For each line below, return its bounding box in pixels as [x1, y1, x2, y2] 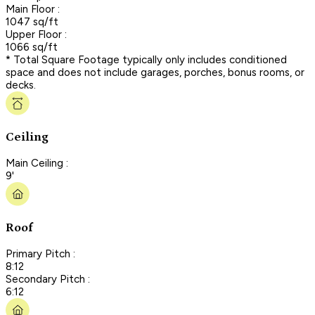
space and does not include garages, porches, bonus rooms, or [6, 65, 304, 79]
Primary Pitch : [6, 247, 75, 260]
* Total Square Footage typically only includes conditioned [6, 53, 287, 66]
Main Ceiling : [6, 156, 68, 169]
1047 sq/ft [6, 15, 58, 28]
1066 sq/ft [6, 40, 58, 53]
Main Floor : [6, 2, 60, 15]
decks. [6, 78, 36, 91]
